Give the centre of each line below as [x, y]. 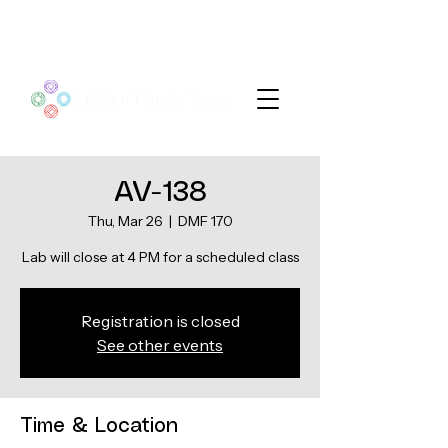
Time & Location [99, 426]
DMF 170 [205, 221]
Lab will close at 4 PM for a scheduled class [160, 257]
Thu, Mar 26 [125, 221]
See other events [160, 345]
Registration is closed [160, 321]
